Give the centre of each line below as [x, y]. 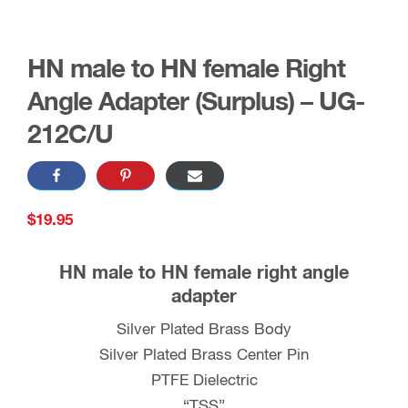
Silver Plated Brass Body [204, 330]
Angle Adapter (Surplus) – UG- [196, 103]
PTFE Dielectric [204, 381]
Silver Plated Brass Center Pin [204, 356]
